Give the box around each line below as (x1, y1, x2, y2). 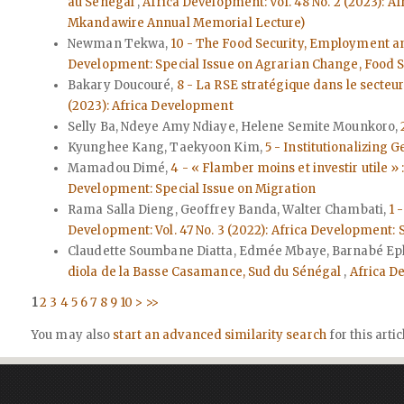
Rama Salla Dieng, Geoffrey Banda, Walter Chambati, (68, 201, 390, 217)
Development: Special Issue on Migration (68, 180, 316, 197)
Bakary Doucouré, (68, 77, 177, 93)
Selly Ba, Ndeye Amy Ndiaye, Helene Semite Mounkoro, (68, 118, 401, 134)
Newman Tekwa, (68, 35, 171, 51)
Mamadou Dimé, (68, 160, 171, 176)
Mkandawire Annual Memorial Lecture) (68, 14, 306, 31)
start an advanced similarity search (113, 327, 326, 343)
